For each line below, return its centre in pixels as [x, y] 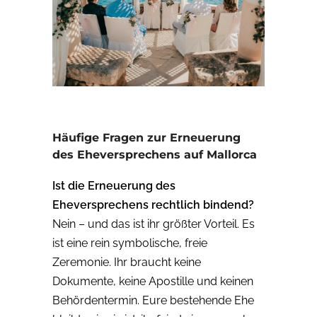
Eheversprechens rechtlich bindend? [153, 205]
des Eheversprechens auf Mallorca [155, 155]
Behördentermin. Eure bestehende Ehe [153, 301]
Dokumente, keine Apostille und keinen [153, 282]
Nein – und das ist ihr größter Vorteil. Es [154, 224]
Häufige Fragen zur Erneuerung [146, 138]
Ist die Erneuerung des [114, 186]
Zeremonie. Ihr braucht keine [127, 263]
